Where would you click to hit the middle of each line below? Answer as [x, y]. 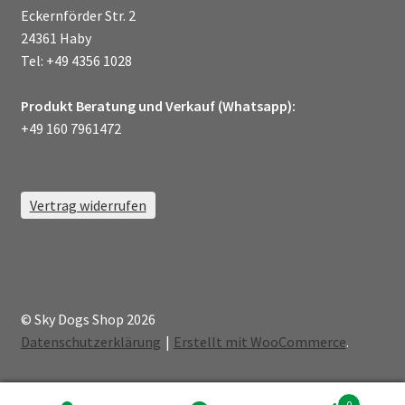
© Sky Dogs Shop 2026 [88, 319]
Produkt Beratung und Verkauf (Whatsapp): [158, 106]
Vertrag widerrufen [88, 205]
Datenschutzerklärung [90, 341]
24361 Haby [56, 38]
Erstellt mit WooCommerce [259, 341]
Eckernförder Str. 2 [78, 16]
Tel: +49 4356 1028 [76, 61]
